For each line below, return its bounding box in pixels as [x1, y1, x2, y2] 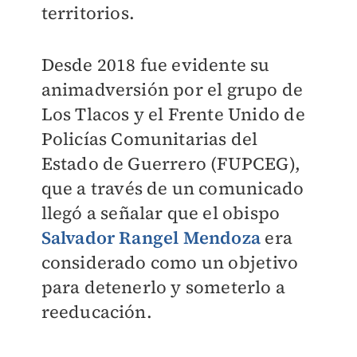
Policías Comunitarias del [41, 127, 258, 151]
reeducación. [41, 300, 152, 324]
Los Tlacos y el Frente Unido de [41, 102, 305, 127]
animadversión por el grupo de [41, 77, 304, 102]
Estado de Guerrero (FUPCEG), [41, 151, 301, 176]
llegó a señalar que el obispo [41, 201, 280, 226]
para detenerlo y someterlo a [41, 275, 286, 300]
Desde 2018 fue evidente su [41, 53, 270, 77]
